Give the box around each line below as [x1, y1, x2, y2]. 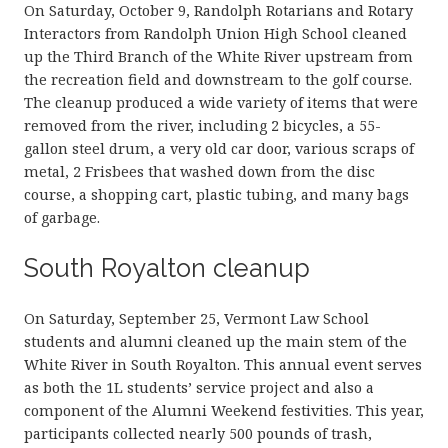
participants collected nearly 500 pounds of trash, [24, 423, 372, 443]
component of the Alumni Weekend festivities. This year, [24, 400, 424, 420]
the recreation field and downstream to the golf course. [24, 69, 412, 89]
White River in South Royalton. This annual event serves [24, 354, 422, 374]
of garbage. [24, 207, 100, 227]
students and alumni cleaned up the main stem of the [24, 331, 407, 351]
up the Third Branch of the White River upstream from [24, 46, 413, 66]
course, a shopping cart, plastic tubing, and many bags [24, 184, 409, 204]
